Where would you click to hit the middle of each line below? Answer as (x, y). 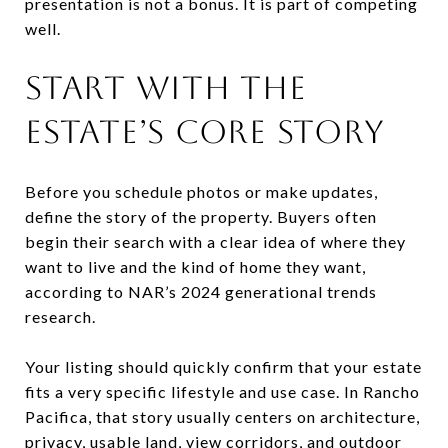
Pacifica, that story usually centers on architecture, (222, 416)
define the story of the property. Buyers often (201, 216)
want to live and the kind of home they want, (195, 266)
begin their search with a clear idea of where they (215, 241)
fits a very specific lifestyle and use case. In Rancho (222, 391)
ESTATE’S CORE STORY (205, 131)
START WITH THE (166, 87)
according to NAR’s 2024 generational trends (201, 291)
